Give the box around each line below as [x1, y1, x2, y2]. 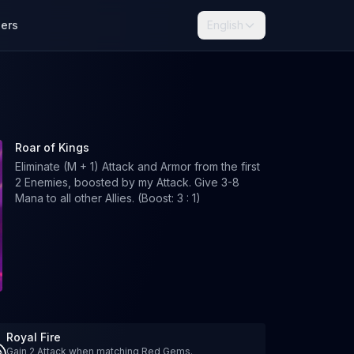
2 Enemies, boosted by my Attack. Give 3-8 [14, 175, 239, 189]
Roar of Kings [14, 141, 89, 154]
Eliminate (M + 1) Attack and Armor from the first [14, 160, 260, 173]
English [207, 18, 243, 32]
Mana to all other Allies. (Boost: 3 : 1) [14, 191, 201, 205]
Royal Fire [6, 330, 61, 344]
